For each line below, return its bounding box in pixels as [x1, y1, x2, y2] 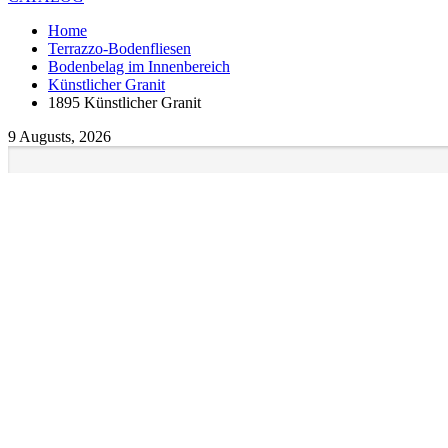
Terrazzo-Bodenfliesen [48, 40, 191, 57]
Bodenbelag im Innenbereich [48, 58, 230, 75]
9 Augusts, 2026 [8, 128, 111, 145]
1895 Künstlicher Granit [48, 94, 201, 111]
